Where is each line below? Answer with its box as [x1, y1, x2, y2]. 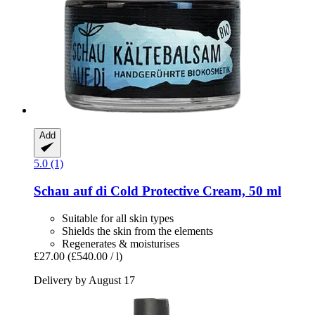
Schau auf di [34, 183, 107, 198]
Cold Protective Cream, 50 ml [107, 183, 281, 198]
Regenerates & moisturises [62, 237, 179, 250]
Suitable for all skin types [62, 212, 174, 224]
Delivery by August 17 [34, 274, 135, 286]
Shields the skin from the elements [62, 224, 213, 237]
